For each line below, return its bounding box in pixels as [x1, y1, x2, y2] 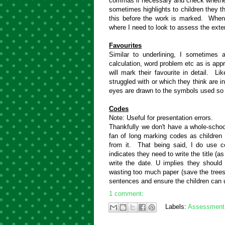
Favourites [109, 41, 142, 49]
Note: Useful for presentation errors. [109, 114, 213, 122]
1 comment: [109, 190, 144, 198]
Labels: [165, 202, 188, 210]
